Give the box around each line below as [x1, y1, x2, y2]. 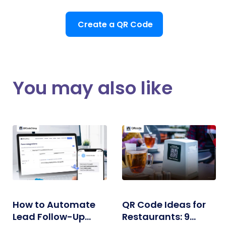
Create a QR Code [78, 19, 153, 30]
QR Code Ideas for [122, 198, 206, 211]
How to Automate [13, 198, 95, 211]
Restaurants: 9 [122, 210, 190, 223]
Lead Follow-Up [13, 210, 85, 223]
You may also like [13, 75, 173, 101]
